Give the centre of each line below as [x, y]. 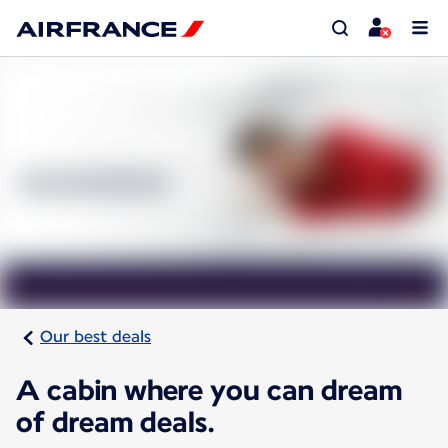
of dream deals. [115, 422]
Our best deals [95, 337]
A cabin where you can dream [209, 390]
